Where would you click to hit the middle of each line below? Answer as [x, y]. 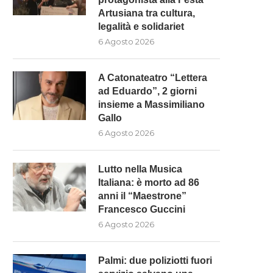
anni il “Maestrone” [142, 196]
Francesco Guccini [142, 209]
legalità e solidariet [141, 26]
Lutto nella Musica [140, 169]
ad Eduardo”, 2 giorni [147, 91]
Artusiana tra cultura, [147, 13]
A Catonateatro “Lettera [153, 77]
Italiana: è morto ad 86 [149, 182]
